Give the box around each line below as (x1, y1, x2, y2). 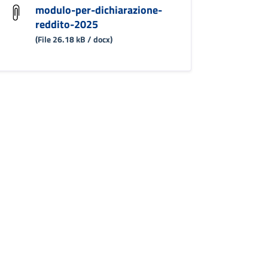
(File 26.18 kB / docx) (35, 33, 112, 46)
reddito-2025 (35, 16, 98, 33)
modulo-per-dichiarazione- (35, 2, 162, 19)
